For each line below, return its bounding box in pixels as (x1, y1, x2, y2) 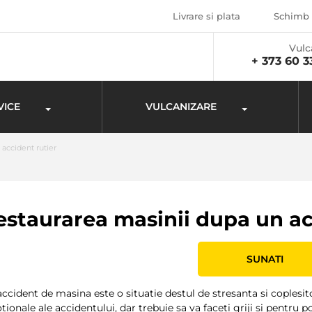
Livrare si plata (172, 10, 240, 22)
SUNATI (246, 253, 283, 266)
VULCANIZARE (146, 100, 217, 113)
